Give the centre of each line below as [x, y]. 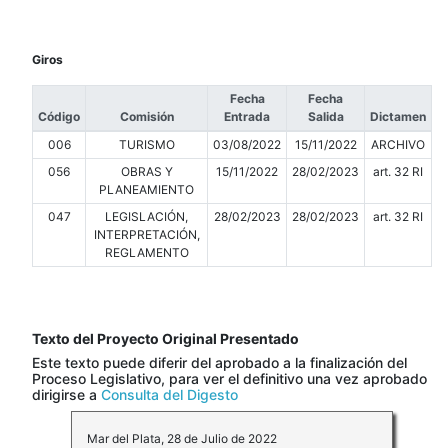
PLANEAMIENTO [146, 190]
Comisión [146, 117]
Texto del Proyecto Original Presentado [165, 339]
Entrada [247, 117]
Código [59, 117]
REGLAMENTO [146, 253]
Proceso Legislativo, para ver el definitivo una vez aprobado [229, 379]
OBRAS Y [146, 172]
